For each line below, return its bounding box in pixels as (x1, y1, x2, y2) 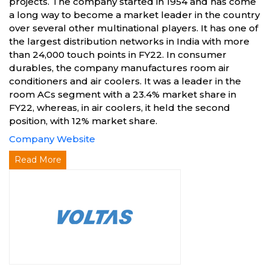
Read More (14, 154, 61, 165)
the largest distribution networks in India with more (9, 36, 250, 47)
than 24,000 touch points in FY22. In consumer (9, 49, 227, 60)
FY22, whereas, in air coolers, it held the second (9, 102, 230, 113)
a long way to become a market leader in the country (9, 9, 260, 20)
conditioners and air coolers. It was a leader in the (9, 75, 241, 87)
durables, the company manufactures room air (9, 62, 230, 74)
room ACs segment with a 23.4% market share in (9, 89, 236, 100)
